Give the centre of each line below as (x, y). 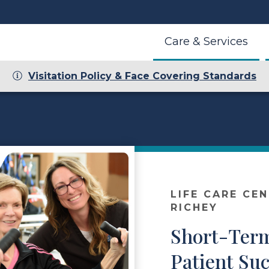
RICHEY (194, 207)
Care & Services (206, 41)
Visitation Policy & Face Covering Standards (142, 76)
